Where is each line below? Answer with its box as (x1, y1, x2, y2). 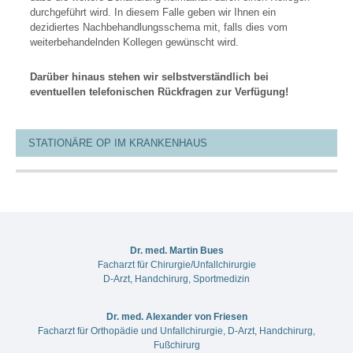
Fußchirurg (153, 339, 200, 351)
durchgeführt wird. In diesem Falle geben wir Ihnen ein (30, 6, 277, 18)
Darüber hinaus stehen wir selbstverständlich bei (30, 70, 269, 83)
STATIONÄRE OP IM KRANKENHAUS (28, 136, 207, 149)
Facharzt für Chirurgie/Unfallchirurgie (97, 258, 256, 270)
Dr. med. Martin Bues (129, 244, 224, 256)
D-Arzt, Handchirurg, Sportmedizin (103, 273, 250, 284)
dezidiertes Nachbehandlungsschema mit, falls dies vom (30, 20, 288, 33)
